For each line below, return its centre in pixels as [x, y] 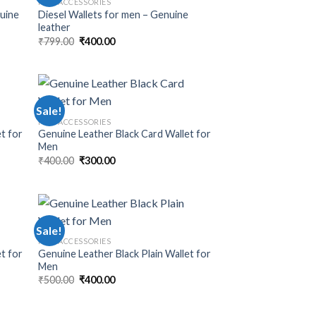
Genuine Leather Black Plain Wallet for [125, 253]
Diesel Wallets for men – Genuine [114, 15]
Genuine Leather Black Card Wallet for [125, 134]
